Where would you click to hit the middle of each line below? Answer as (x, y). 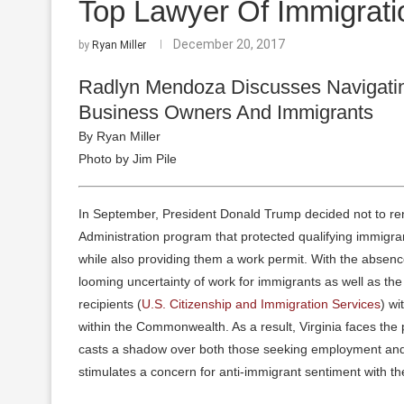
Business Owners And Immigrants (226, 112)
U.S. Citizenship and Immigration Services (261, 303)
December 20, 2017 (229, 44)
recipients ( (110, 303)
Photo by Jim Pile (128, 158)
